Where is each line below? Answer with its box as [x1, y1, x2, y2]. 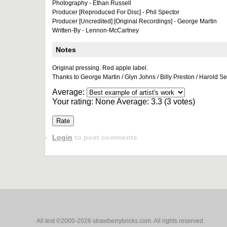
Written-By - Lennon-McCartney [52, 27, 139, 34]
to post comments [72, 133, 137, 141]
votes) [171, 97, 195, 106]
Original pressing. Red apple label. [52, 64, 148, 71]
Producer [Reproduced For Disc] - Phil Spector [52, 9, 179, 16]
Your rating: [52, 97, 95, 106]
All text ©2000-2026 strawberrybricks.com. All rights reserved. [36, 217, 205, 224]
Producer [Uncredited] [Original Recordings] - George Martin [52, 18, 217, 25]
